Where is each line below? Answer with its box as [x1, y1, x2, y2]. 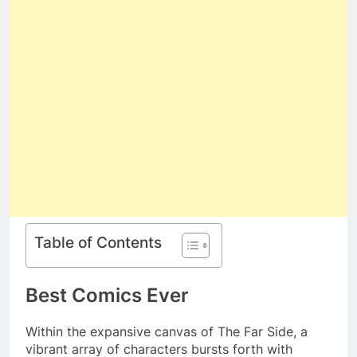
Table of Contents [34, 233, 162, 253]
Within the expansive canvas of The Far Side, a [25, 324, 308, 340]
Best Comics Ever [25, 284, 189, 308]
